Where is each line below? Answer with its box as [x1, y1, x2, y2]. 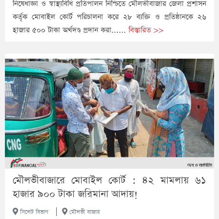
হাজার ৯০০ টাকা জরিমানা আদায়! [13, 187, 138, 201]
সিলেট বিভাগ [18, 208, 48, 216]
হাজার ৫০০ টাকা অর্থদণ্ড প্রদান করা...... [13, 25, 129, 36]
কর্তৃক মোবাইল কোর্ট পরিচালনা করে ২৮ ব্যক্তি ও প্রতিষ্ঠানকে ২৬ [13, 12, 206, 22]
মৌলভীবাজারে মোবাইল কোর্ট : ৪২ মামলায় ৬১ [13, 173, 206, 187]
